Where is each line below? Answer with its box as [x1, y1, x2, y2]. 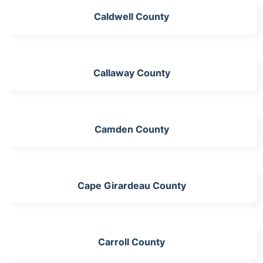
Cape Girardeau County [77, 179, 186, 191]
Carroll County [98, 235, 165, 248]
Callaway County [93, 66, 170, 79]
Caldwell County [94, 10, 169, 22]
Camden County [94, 123, 169, 135]
